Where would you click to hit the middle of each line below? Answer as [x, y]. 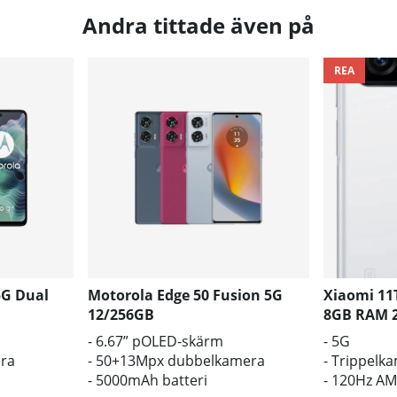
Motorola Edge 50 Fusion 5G [186, 296]
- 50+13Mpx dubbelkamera [177, 361]
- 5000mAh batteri [148, 381]
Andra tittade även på [198, 25]
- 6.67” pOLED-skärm [156, 342]
